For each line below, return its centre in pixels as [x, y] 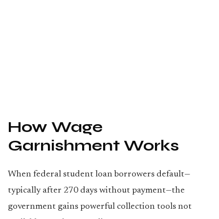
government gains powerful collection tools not [100, 207]
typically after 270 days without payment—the [96, 191]
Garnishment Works [93, 145]
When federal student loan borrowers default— [99, 175]
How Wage [55, 127]
